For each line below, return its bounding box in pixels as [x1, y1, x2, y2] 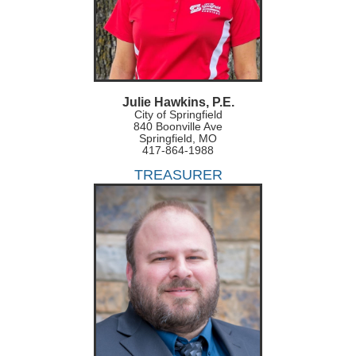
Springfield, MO [139, 132, 217, 145]
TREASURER [133, 167, 222, 184]
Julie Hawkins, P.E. [122, 95, 234, 110]
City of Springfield [133, 108, 222, 122]
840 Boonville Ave [133, 120, 222, 133]
